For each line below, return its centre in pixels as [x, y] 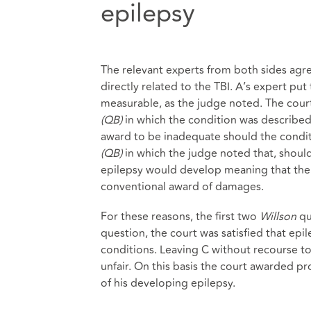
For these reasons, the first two [180, 216]
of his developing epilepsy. [168, 283]
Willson [279, 216]
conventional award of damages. [182, 186]
